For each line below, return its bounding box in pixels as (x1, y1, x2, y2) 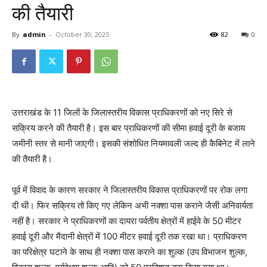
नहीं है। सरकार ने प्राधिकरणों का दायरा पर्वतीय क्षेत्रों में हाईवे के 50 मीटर (12, 215, 241, 226)
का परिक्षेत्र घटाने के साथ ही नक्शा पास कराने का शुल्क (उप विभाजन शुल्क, (12, 246, 247, 257)
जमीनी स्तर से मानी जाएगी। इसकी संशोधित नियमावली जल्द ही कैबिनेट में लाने (12, 137, 255, 149)
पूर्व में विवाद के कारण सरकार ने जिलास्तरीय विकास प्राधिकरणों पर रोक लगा (12, 184, 247, 195)
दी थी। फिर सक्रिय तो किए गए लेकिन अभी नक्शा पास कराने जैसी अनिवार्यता (12, 199, 253, 211)
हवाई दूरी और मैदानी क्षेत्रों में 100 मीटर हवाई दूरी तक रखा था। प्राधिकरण (12, 230, 247, 242)
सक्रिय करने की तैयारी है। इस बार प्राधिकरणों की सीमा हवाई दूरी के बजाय (12, 122, 245, 133)
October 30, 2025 (55, 29, 109, 39)
